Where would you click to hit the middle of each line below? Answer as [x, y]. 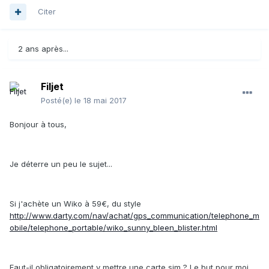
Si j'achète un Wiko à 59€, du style [75, 204]
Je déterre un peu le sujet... [61, 164]
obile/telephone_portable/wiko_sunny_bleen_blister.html [113, 228]
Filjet [52, 87]
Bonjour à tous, [38, 125]
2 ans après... [43, 49]
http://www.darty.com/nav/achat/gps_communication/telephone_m [134, 216]
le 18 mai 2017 [101, 101]
